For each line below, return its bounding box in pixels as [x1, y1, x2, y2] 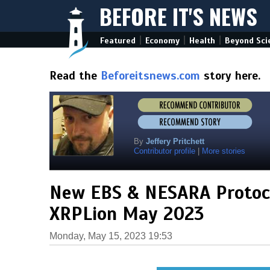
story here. [200, 69, 260, 83]
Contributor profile [134, 146, 195, 155]
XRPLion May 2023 [49, 202, 204, 225]
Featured [100, 36, 136, 46]
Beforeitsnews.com [101, 69, 200, 83]
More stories [202, 146, 245, 155]
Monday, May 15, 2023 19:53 [49, 231, 172, 241]
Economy [145, 36, 180, 46]
